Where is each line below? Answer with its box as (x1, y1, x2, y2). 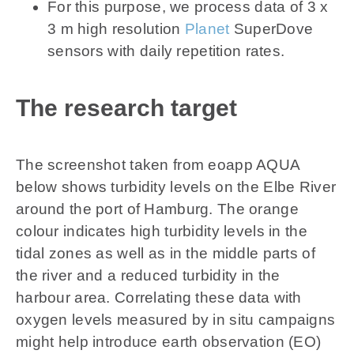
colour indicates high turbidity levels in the (15, 223, 307, 240)
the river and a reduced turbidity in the (15, 267, 281, 284)
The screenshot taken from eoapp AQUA (15, 156, 300, 174)
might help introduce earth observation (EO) (15, 333, 322, 351)
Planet (184, 21, 230, 38)
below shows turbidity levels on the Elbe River (15, 179, 337, 196)
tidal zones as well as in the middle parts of (15, 245, 315, 262)
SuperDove (229, 21, 314, 38)
